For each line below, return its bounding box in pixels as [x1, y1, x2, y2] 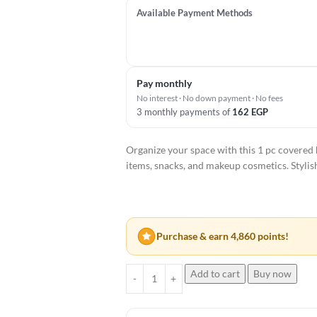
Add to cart [190, 267, 240, 279]
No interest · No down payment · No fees [136, 92, 283, 103]
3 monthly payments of [136, 105, 232, 117]
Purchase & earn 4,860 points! [156, 230, 289, 243]
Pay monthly [136, 76, 192, 89]
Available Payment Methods [136, 7, 253, 18]
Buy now [253, 267, 292, 279]
